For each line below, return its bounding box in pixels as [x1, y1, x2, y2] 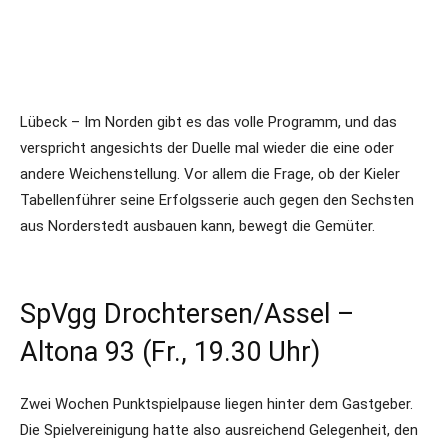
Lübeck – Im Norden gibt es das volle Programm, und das [20, 113, 397, 131]
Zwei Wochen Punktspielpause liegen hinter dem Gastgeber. [20, 395, 413, 413]
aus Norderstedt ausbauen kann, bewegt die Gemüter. [20, 217, 375, 235]
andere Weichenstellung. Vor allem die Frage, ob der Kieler [20, 165, 400, 183]
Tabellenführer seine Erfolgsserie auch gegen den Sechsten [20, 191, 414, 209]
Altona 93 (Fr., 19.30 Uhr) [20, 336, 320, 368]
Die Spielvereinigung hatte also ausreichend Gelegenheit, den [20, 421, 418, 439]
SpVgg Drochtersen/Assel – [20, 298, 354, 330]
